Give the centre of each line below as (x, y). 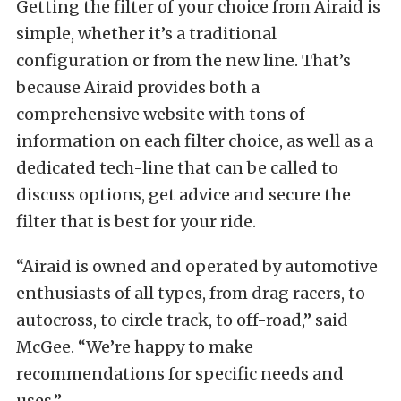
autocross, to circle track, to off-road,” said (182, 320)
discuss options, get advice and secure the (183, 195)
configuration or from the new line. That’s (183, 61)
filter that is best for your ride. (136, 222)
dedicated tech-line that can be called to (177, 168)
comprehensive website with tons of (161, 115)
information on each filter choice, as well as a (195, 141)
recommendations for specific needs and (180, 374)
